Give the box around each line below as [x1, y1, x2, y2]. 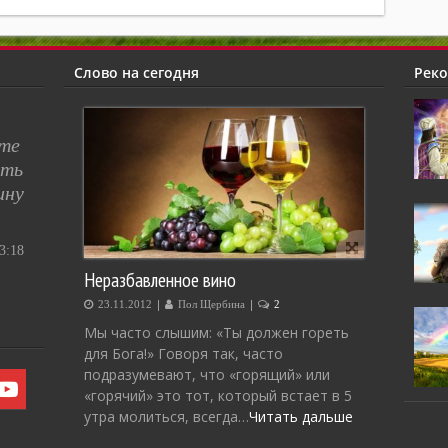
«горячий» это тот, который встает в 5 [84, 385, 352, 405]
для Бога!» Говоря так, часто [84, 343, 283, 363]
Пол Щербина [178, 298, 245, 310]
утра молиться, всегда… [84, 406, 249, 426]
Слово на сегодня [74, 62, 199, 82]
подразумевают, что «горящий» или [84, 364, 330, 384]
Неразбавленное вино [84, 266, 236, 292]
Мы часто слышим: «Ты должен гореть [84, 322, 349, 342]
